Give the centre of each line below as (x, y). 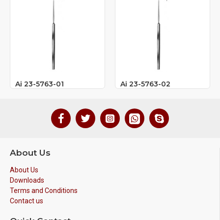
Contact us (27, 201)
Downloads (27, 180)
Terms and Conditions (44, 190)
